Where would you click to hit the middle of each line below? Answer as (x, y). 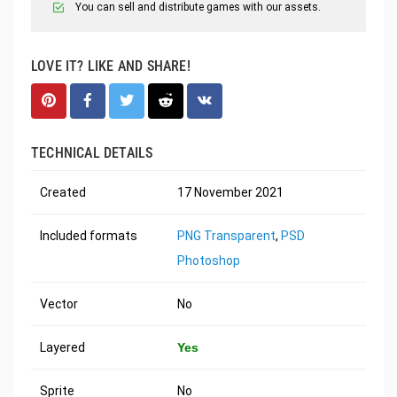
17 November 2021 (230, 192)
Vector (59, 304)
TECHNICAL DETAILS (92, 152)
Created (63, 192)
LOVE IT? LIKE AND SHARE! (111, 66)
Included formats (89, 235)
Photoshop (209, 260)
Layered (62, 347)
